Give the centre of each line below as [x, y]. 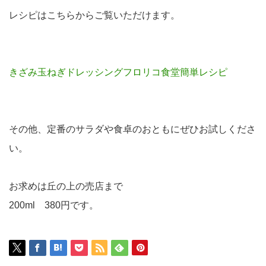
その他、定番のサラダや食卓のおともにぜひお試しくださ [132, 129]
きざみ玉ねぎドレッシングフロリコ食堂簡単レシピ [118, 72]
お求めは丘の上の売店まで [66, 186]
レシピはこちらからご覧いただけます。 [94, 15]
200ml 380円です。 [54, 205]
